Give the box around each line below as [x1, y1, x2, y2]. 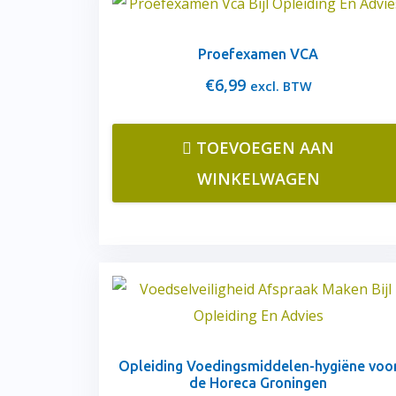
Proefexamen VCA [198, 46, 318, 62]
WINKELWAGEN [196, 168, 320, 189]
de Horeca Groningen [189, 375, 327, 391]
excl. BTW [249, 78, 312, 95]
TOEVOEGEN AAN [196, 137, 334, 158]
